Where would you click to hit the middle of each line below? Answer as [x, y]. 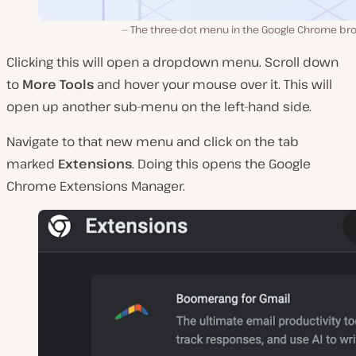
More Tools [58, 84]
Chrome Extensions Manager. [96, 186]
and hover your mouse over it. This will [213, 84]
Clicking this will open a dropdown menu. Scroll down [172, 62]
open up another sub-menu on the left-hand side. [159, 106]
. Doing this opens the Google [221, 163]
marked [32, 163]
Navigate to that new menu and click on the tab [153, 141]
